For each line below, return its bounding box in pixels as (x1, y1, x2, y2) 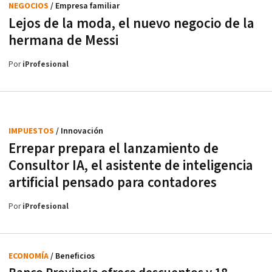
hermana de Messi (8, 31, 118, 50)
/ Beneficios (50, 250, 95, 262)
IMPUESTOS (8, 125, 56, 137)
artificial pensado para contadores (8, 173, 217, 192)
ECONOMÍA (8, 250, 50, 262)
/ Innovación (56, 125, 103, 137)
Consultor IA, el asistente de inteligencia (8, 156, 253, 175)
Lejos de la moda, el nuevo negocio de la (8, 14, 254, 33)
